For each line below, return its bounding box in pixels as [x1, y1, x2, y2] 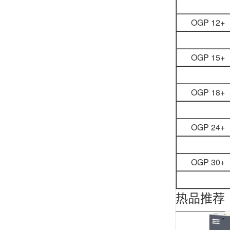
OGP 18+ [190, 86, 225, 98]
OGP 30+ [190, 156, 225, 168]
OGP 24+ [190, 121, 225, 133]
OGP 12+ [190, 16, 225, 28]
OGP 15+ [190, 51, 225, 63]
